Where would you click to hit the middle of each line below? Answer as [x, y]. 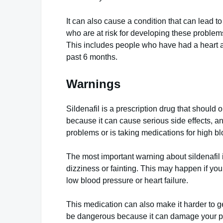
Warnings [93, 84]
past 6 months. [92, 57]
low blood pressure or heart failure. [127, 180]
